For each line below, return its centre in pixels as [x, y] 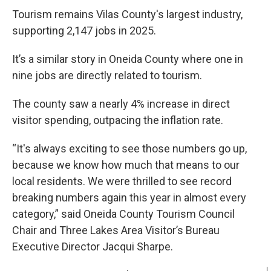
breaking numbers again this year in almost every [129, 197]
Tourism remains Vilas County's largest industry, [127, 14]
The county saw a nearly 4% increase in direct [121, 103]
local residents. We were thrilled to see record [122, 181]
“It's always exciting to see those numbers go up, [129, 148]
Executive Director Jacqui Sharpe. [93, 246]
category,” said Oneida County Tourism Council [123, 214]
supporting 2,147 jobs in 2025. [84, 30]
